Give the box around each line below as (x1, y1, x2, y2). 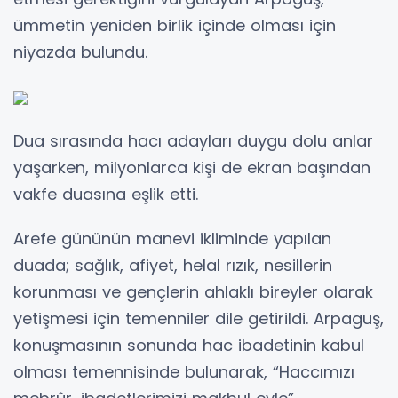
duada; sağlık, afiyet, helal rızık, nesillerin (13, 253, 332, 276)
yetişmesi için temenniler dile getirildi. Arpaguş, (13, 306, 384, 330)
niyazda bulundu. (13, 40, 147, 63)
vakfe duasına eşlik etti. (13, 182, 198, 205)
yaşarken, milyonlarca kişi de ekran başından (13, 155, 370, 179)
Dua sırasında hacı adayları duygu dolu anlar (13, 129, 373, 152)
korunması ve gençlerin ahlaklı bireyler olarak (13, 280, 373, 303)
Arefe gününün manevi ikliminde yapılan (13, 227, 331, 250)
